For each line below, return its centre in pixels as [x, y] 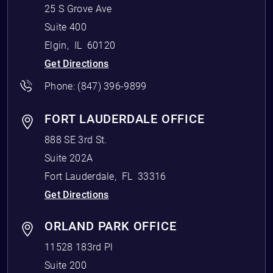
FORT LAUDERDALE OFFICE [125, 119]
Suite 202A [69, 158]
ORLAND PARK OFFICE [111, 226]
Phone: [61, 86]
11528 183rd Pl [79, 247]
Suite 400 [66, 27]
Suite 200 [66, 265]
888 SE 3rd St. [76, 140]
